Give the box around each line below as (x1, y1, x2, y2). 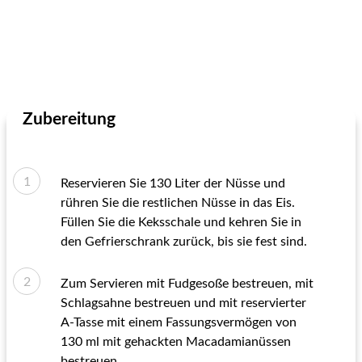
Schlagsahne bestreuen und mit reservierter (61, 297, 306, 309)
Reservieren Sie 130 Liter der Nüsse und (61, 177, 285, 190)
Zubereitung (23, 111, 116, 128)
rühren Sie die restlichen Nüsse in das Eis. (61, 196, 295, 209)
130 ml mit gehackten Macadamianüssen (61, 335, 291, 348)
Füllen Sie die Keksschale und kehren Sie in (61, 216, 301, 229)
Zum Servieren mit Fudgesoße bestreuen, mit (61, 277, 314, 290)
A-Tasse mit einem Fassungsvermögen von (61, 316, 297, 329)
